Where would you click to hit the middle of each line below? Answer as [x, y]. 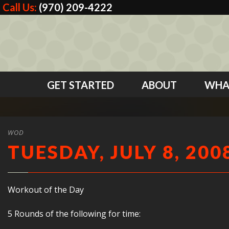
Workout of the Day [46, 190]
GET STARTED [80, 85]
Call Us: [21, 7]
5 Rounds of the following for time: [74, 214]
